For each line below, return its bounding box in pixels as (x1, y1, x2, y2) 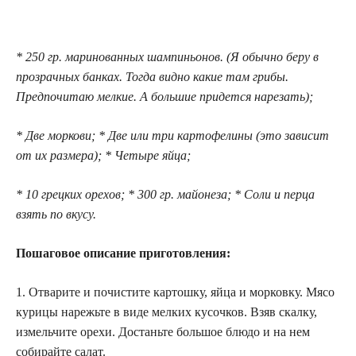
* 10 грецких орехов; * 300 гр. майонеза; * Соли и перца (16, 187, 315, 201)
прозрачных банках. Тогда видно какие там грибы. (16, 69, 288, 83)
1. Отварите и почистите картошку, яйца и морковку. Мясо (16, 284, 335, 299)
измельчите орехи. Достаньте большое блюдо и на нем (16, 324, 310, 339)
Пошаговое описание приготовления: (16, 246, 230, 260)
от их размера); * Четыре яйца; (16, 148, 194, 162)
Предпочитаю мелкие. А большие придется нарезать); (16, 89, 313, 103)
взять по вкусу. (16, 207, 96, 221)
